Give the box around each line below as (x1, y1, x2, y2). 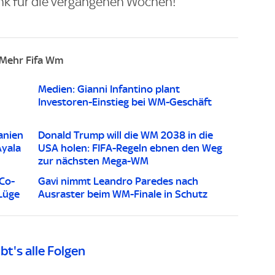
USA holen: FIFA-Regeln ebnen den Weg (38, 141, 222, 154)
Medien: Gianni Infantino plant (38, 82, 180, 95)
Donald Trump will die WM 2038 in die (38, 128, 213, 141)
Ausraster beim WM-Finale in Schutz (38, 187, 207, 200)
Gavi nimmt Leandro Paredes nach (38, 174, 198, 187)
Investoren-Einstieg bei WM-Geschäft (38, 95, 212, 108)
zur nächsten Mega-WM (38, 154, 149, 167)
